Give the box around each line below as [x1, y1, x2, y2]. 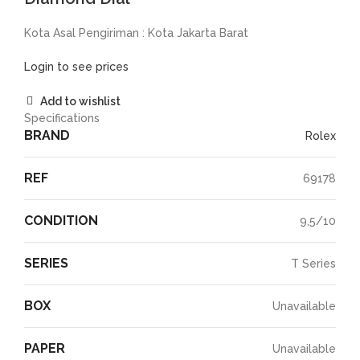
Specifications [24, 112, 100, 125]
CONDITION [24, 213, 98, 229]
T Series [291, 256, 336, 270]
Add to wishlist [40, 95, 121, 108]
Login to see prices [24, 60, 129, 74]
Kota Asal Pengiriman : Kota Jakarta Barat [24, 27, 248, 40]
